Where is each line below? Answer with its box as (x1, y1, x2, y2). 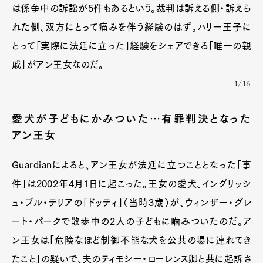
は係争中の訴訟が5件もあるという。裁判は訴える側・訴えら (12, 4, 251, 13)
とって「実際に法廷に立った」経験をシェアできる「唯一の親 (12, 41, 251, 50)
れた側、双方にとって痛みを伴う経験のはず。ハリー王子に (12, 22, 251, 32)
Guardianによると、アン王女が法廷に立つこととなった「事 (12, 160, 251, 170)
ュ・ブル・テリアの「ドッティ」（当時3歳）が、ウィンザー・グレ (12, 198, 251, 207)
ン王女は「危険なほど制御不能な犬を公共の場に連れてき (12, 235, 251, 245)
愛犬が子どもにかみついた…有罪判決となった (12, 113, 251, 124)
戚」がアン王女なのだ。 (12, 60, 104, 69)
